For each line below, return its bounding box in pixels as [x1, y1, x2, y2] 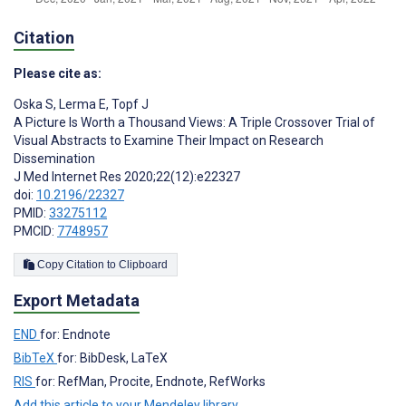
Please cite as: [14, 66, 101, 82]
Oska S [14, 97, 53, 112]
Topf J [109, 97, 149, 112]
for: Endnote [40, 326, 111, 342]
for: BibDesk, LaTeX [57, 350, 168, 365]
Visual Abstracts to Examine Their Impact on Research [14, 133, 324, 149]
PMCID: [14, 224, 57, 239]
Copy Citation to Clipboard [119, 258, 168, 272]
